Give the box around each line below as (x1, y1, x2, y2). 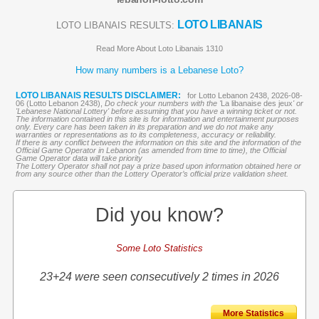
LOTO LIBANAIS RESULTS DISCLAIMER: (15, 90, 181, 100)
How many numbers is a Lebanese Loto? (75, 65, 244, 75)
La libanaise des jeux (220, 99, 293, 108)
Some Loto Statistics (115, 243, 203, 253)
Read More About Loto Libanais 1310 (96, 44, 223, 53)
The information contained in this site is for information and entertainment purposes (15, 115, 299, 123)
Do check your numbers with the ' (104, 99, 221, 108)
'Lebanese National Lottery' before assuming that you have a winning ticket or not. (15, 107, 297, 115)
